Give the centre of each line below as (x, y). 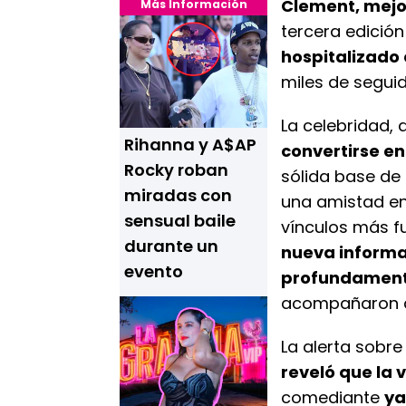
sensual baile (180, 221)
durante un (171, 246)
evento (154, 271)
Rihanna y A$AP (190, 145)
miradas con (178, 195)
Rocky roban (176, 170)
